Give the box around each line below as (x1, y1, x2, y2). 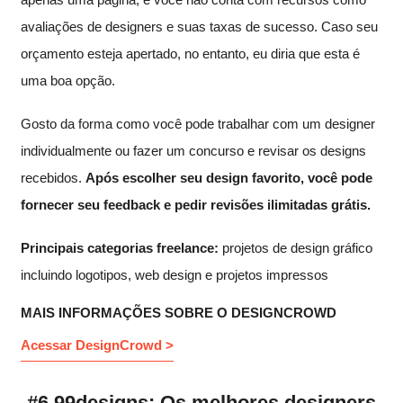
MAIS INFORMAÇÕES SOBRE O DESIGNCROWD (21, 304, 336, 320)
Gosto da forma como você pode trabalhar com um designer (21, 115, 375, 131)
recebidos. (21, 169, 85, 185)
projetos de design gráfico (219, 239, 372, 255)
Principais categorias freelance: (21, 239, 219, 255)
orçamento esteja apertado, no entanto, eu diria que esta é (21, 45, 360, 61)
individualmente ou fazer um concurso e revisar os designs (21, 142, 366, 158)
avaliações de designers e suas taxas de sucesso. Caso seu (21, 18, 378, 34)
